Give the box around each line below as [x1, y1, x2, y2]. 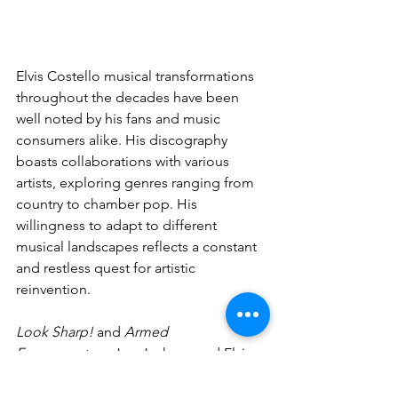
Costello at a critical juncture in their [16, 366, 245, 383]
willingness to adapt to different [16, 217, 220, 234]
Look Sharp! [16, 323, 93, 340]
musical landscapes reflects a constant [16, 238, 260, 255]
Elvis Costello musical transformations [16, 68, 258, 84]
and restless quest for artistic [16, 259, 199, 276]
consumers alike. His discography [16, 131, 231, 148]
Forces [16, 345, 59, 362]
